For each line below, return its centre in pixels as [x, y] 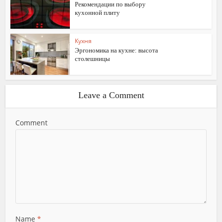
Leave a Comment [111, 95]
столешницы [93, 59]
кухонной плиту [98, 13]
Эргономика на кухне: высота [117, 51]
